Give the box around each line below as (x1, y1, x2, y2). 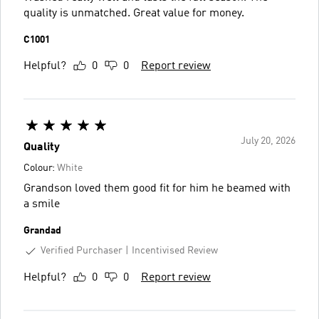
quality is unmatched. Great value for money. (23, 8, 244, 19)
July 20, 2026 (241, 136, 296, 146)
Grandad (23, 226, 61, 236)
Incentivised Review (132, 246, 218, 256)
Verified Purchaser (41, 246, 122, 256)
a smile (23, 199, 60, 210)
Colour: (23, 163, 57, 173)
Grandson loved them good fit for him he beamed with (23, 183, 291, 194)
